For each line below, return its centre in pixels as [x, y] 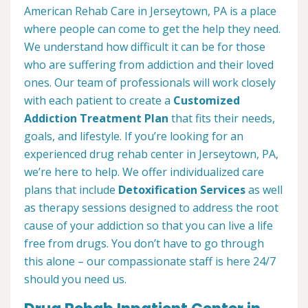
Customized [207, 101]
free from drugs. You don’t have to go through [144, 244]
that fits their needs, [222, 119]
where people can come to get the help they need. [152, 29]
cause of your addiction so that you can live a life [148, 226]
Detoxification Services [182, 190]
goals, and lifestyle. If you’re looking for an [134, 136]
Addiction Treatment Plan [96, 119]
